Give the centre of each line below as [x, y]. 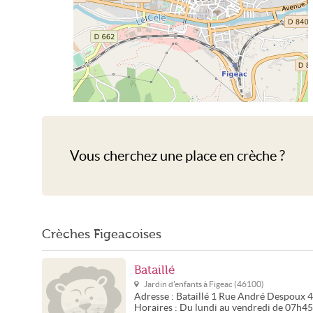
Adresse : [155, 297]
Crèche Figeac [191, 135]
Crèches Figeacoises [102, 234]
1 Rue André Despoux [258, 297]
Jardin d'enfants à [176, 284]
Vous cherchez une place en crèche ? [177, 156]
